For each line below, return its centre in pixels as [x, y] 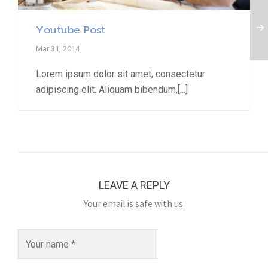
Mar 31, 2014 [58, 48]
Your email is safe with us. [134, 204]
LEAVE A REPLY [134, 185]
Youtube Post [71, 30]
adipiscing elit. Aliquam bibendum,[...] [112, 89]
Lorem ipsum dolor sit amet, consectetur [121, 74]
